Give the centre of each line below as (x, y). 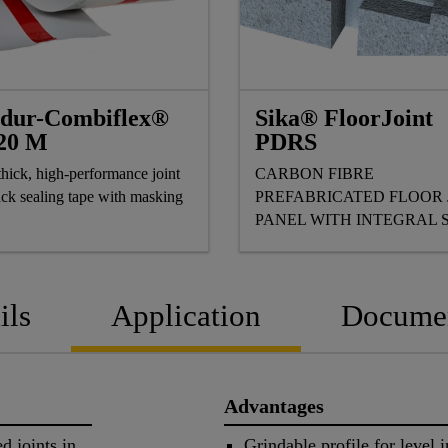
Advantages (274, 406)
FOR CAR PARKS (318, 243)
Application (186, 316)
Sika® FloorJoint (344, 118)
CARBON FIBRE (314, 174)
